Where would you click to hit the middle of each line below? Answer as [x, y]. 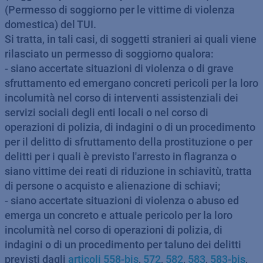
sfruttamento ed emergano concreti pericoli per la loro [131, 83]
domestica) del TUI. [50, 24]
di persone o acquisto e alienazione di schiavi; [112, 186]
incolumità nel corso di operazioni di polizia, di [114, 230]
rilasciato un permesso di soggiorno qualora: [109, 54]
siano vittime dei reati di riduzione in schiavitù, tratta [128, 171]
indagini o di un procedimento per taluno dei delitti [123, 245]
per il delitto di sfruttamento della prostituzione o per [129, 142]
